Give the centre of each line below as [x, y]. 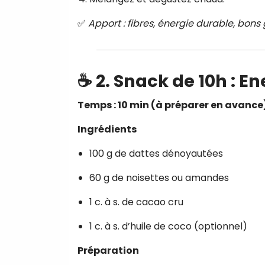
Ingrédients [107, 129]
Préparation [108, 250]
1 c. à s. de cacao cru [136, 202]
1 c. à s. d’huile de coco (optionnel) [168, 226]
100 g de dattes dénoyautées [156, 153]
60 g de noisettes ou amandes [159, 177]
